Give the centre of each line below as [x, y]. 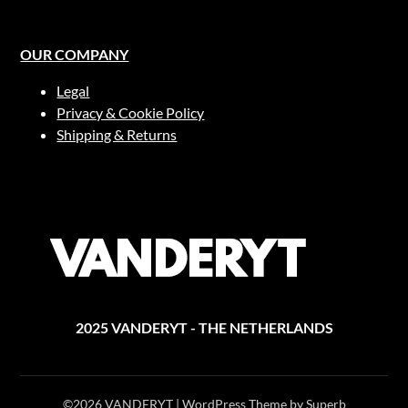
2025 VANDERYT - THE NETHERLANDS [204, 328]
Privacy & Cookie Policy [131, 113]
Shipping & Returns [117, 135]
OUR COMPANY [75, 55]
